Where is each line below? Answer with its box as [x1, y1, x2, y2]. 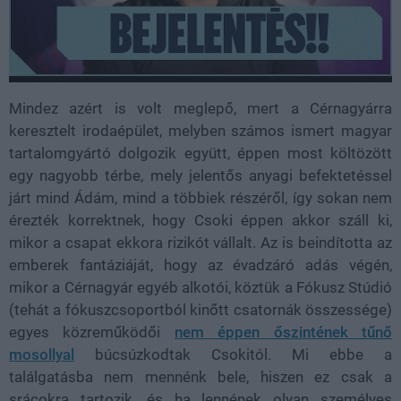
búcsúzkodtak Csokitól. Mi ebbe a [74, 345, 392, 363]
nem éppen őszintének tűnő [174, 322, 393, 341]
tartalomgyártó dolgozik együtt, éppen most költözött [9, 143, 392, 162]
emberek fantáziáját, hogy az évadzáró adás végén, [9, 255, 392, 274]
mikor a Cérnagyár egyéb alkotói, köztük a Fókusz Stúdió [9, 277, 392, 296]
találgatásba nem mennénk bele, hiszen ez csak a [9, 367, 392, 386]
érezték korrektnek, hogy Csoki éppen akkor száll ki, [9, 210, 392, 229]
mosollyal [9, 345, 74, 363]
